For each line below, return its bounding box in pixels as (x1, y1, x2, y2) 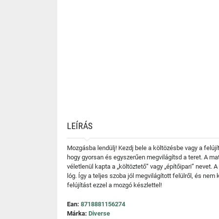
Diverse (88, 210, 110, 217)
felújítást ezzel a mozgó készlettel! (67, 181, 162, 189)
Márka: (67, 210, 88, 217)
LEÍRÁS (67, 121, 92, 131)
